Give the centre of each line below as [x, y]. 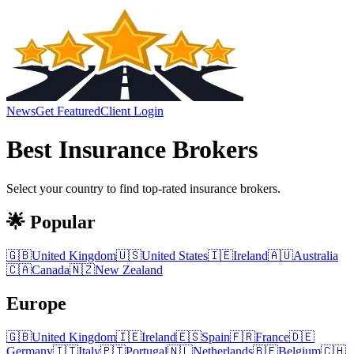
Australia [316, 255]
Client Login [132, 111]
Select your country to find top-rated [98, 188]
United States [175, 255]
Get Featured [68, 111]
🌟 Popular [51, 222]
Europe [36, 303]
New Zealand [129, 269]
